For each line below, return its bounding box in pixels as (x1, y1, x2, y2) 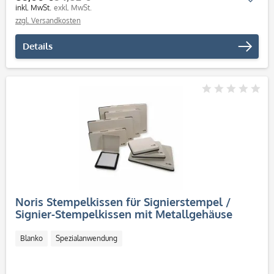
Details (23, 40, 53, 52)
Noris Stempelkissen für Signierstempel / (15, 195, 231, 209)
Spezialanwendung (56, 234, 117, 243)
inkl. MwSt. (15, 3, 51, 12)
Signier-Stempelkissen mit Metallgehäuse (15, 207, 232, 221)
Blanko (20, 234, 43, 243)
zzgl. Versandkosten (15, 16, 81, 25)
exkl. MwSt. (54, 3, 92, 12)
